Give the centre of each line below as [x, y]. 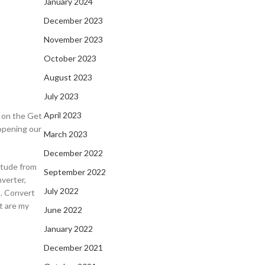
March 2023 [66, 134]
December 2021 [73, 248]
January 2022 [68, 229]
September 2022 [75, 172]
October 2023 [70, 58]
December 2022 [73, 153]
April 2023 [63, 115]
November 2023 [73, 39]
